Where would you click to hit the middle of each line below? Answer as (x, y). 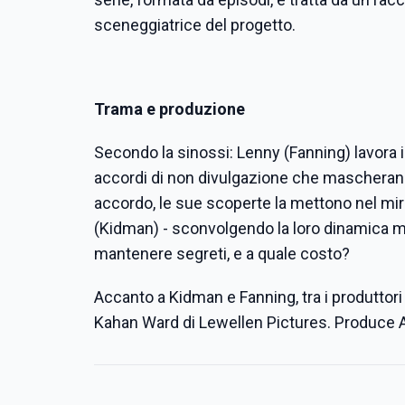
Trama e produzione (170, 109)
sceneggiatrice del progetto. (195, 25)
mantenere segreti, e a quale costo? (222, 254)
